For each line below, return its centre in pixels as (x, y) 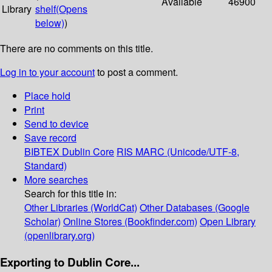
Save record (50, 138)
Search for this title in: (70, 194)
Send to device (56, 124)
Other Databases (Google (195, 208)
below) (50, 23)
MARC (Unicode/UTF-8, (187, 152)
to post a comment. (136, 72)
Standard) (46, 166)
